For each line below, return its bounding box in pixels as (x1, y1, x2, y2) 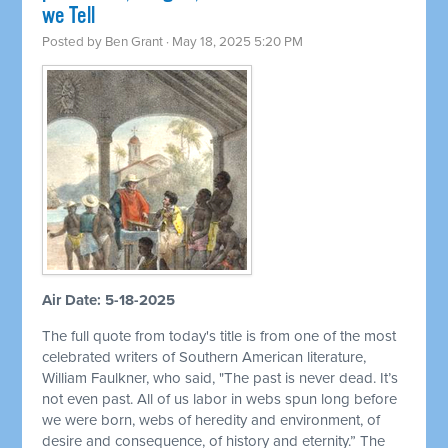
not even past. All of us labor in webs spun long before (42, 390, 398, 409)
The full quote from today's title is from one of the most (42, 327, 397, 346)
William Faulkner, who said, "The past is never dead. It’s (42, 369, 399, 388)
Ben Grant (105, 34, 164, 51)
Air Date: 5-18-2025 (42, 291, 176, 310)
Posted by (42, 34, 106, 51)
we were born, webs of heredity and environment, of (42, 411, 381, 430)
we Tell (42, 2, 96, 32)
